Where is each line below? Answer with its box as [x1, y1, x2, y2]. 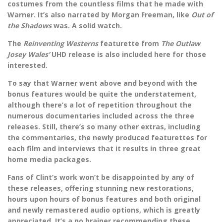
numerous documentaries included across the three [7, 111, 194, 121]
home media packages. [7, 155, 93, 165]
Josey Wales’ [7, 50, 52, 59]
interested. [7, 60, 50, 70]
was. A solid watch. [54, 21, 122, 31]
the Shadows [7, 21, 54, 31]
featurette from [100, 39, 161, 49]
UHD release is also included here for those [52, 50, 206, 59]
